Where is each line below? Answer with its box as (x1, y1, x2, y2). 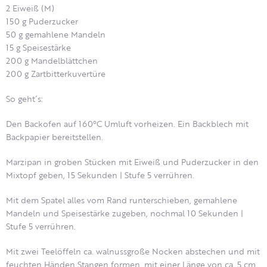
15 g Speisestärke (6, 41, 71, 54)
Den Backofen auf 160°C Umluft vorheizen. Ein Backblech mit (6, 117, 249, 131)
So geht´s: (6, 92, 43, 105)
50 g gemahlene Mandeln (6, 28, 105, 41)
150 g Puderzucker (6, 15, 78, 28)
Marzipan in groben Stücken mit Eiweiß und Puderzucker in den (6, 156, 259, 169)
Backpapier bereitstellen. (6, 131, 103, 144)
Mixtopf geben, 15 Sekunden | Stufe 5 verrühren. (6, 169, 194, 182)
